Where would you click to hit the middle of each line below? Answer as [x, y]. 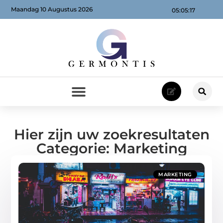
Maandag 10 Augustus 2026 [52, 9]
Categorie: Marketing [111, 148]
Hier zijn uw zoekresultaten [111, 134]
